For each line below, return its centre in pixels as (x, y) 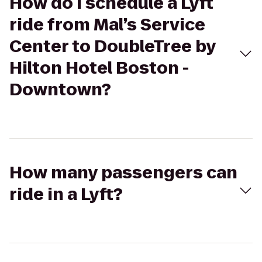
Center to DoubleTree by (113, 46)
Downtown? (60, 90)
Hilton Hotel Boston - (99, 68)
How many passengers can (123, 173)
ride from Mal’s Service (107, 25)
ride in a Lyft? (66, 194)
